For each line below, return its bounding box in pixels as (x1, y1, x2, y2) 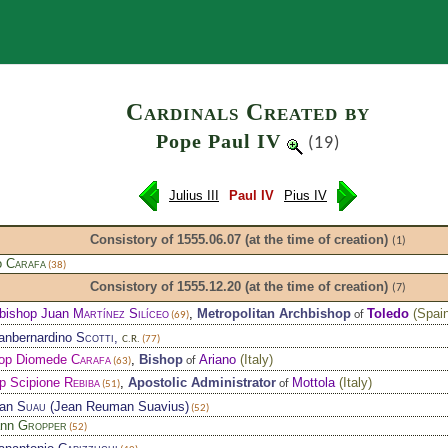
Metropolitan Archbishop (196, 305, 351, 321)
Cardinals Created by (126, 98, 370, 125)
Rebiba (63, 374, 100, 390)
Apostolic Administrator (127, 374, 276, 390)
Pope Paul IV (156, 129, 287, 152)
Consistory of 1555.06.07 (90, 231, 241, 247)
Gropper (17, 417, 67, 433)
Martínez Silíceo (72, 305, 169, 321)
